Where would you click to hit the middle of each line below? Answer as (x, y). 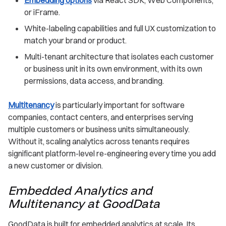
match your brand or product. (75, 40)
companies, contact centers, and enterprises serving (101, 117)
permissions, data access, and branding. (94, 80)
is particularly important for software (119, 105)
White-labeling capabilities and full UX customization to (120, 28)
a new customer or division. (55, 165)
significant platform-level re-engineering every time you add (112, 153)
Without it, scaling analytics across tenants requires (99, 141)
